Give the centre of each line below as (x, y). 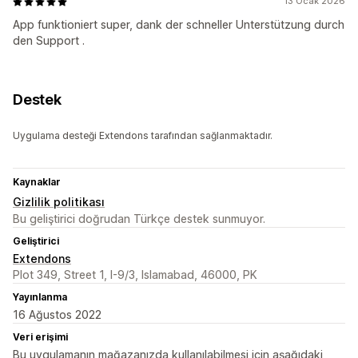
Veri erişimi (40, 337)
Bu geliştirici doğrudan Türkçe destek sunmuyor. (139, 219)
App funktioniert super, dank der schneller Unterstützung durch (179, 25)
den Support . (49, 41)
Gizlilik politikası (59, 202)
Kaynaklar (37, 182)
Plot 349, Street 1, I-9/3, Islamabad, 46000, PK (135, 275)
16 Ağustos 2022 (57, 315)
